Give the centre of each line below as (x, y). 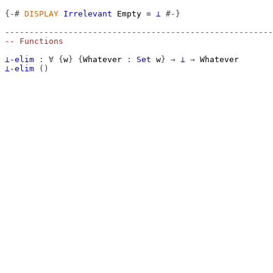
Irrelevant (88, 14)
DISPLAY (41, 14)
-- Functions (34, 41)
